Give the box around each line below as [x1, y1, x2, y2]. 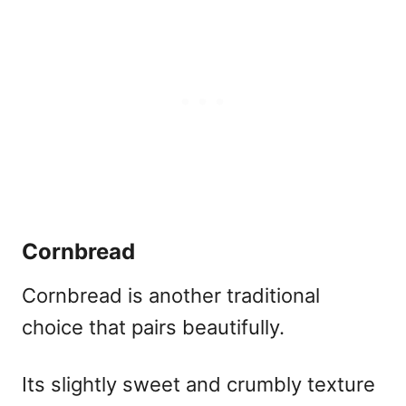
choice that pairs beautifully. [22, 314, 285, 339]
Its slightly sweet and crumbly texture [22, 372, 375, 396]
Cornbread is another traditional [22, 283, 320, 307]
